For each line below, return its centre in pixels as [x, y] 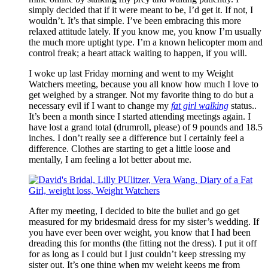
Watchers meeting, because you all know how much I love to [144, 84]
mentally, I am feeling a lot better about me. [110, 159]
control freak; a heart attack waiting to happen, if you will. [138, 53]
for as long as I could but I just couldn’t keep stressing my [137, 254]
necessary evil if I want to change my [100, 105]
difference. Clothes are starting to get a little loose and [130, 148]
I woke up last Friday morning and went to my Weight [131, 73]
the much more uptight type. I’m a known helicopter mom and [146, 42]
